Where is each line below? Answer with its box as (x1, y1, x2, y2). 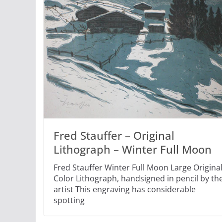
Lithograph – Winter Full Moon (54, 142, 212, 157)
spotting (54, 195, 85, 206)
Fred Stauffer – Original (54, 128, 174, 143)
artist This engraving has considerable (54, 184, 196, 195)
